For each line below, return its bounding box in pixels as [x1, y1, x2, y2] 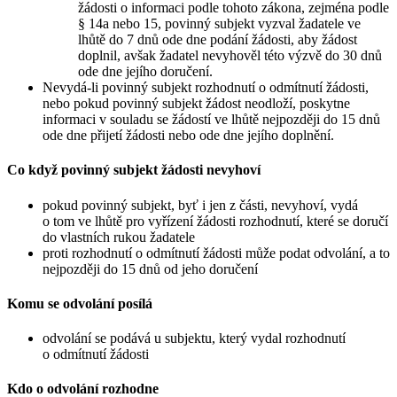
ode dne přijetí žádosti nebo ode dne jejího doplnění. [43, 127, 334, 143]
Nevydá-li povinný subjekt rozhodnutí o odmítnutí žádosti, [43, 79, 369, 95]
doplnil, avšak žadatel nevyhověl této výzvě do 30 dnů [78, 47, 382, 63]
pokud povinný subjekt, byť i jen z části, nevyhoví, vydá [43, 197, 358, 213]
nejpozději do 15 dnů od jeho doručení [43, 261, 258, 276]
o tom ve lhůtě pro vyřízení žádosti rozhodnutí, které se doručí [43, 213, 388, 229]
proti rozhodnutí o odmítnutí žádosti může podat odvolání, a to [43, 245, 390, 261]
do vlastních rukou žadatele [43, 229, 195, 245]
